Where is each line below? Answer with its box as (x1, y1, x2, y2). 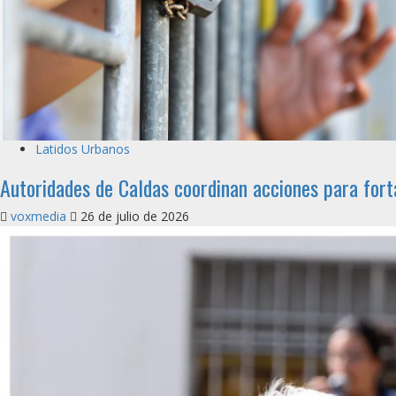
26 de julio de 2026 (77, 208, 189, 225)
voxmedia (11, 208, 70, 225)
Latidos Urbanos (35, 141, 130, 158)
